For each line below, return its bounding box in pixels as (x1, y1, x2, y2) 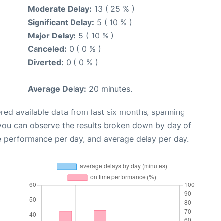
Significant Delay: (28, 17, 94, 28)
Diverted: (28, 57, 64, 68)
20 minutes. (86, 84, 132, 94)
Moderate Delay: (28, 4, 92, 14)
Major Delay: (28, 31, 76, 41)
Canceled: (28, 44, 67, 54)
